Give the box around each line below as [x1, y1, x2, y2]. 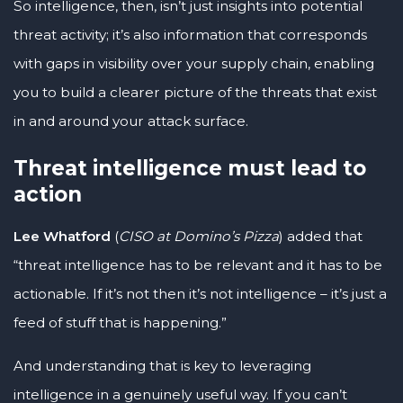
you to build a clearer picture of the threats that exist [13, 83, 377, 101]
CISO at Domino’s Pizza [119, 228, 279, 246]
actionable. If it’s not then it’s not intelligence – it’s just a [13, 285, 387, 303]
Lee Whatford [13, 228, 111, 246]
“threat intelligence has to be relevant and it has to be [13, 256, 382, 274]
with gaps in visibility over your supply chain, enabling [13, 54, 374, 72]
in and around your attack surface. [13, 112, 248, 130]
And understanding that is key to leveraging [13, 356, 311, 374]
